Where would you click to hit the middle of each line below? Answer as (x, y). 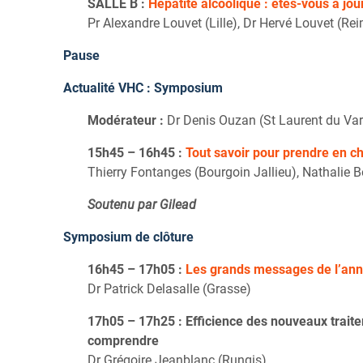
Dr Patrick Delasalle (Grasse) (169, 288)
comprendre (123, 340)
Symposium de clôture (128, 237)
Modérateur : (126, 120)
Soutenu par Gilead (142, 204)
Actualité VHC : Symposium (143, 88)
